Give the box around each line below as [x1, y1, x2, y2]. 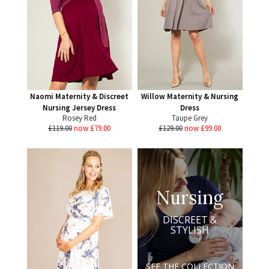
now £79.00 [74, 123, 110, 133]
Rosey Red [62, 113, 97, 123]
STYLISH [171, 223, 209, 237]
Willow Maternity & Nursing [141, 91, 238, 101]
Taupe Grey [172, 113, 208, 123]
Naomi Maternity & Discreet [30, 91, 128, 101]
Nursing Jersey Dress [43, 103, 116, 113]
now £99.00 [184, 123, 221, 133]
